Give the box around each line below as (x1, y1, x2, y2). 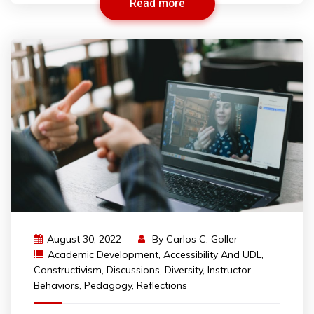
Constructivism (34, 263, 102, 276)
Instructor (207, 263, 251, 276)
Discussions (107, 263, 160, 276)
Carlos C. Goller (166, 232, 238, 245)
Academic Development (48, 247, 158, 261)
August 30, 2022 (47, 232, 121, 245)
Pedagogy (84, 278, 132, 292)
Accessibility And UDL (163, 247, 261, 261)
